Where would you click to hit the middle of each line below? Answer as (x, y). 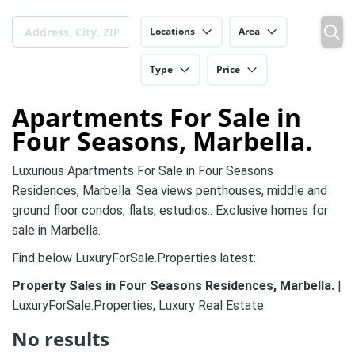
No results (61, 339)
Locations (172, 31)
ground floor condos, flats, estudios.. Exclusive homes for (170, 210)
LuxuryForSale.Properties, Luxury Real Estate (138, 305)
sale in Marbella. (56, 230)
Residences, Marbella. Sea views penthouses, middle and (170, 191)
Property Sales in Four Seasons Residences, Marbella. (173, 286)
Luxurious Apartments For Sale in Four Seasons (143, 171)
